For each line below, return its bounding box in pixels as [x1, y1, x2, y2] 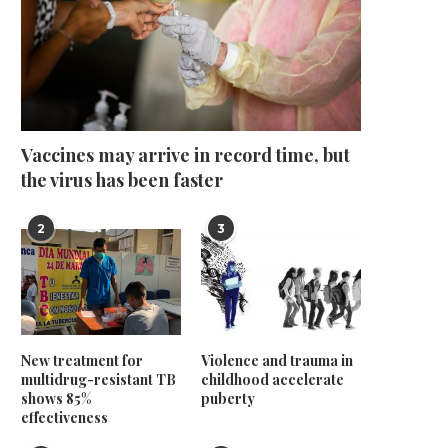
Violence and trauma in [201, 351, 354, 371]
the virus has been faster [21, 167, 223, 192]
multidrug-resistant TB [21, 370, 176, 390]
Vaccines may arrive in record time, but [21, 142, 350, 167]
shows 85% [21, 389, 91, 409]
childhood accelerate [201, 370, 345, 390]
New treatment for [21, 351, 143, 371]
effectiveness [21, 408, 108, 428]
